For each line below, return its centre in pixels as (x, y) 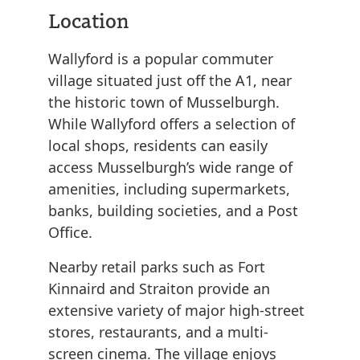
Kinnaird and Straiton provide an (159, 289)
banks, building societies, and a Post (173, 211)
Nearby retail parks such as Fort (157, 267)
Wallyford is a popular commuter (161, 59)
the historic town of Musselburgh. (164, 102)
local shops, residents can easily (158, 146)
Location (88, 20)
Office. (70, 233)
